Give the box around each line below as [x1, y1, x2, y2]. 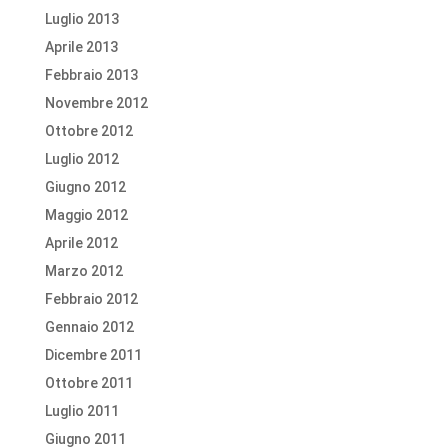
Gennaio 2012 [44, 319, 134, 335]
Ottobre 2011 [44, 375, 133, 391]
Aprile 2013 [44, 39, 118, 55]
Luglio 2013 [44, 11, 119, 27]
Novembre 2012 [44, 95, 148, 111]
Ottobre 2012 [44, 123, 133, 139]
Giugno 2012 [44, 179, 126, 195]
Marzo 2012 [44, 263, 123, 279]
